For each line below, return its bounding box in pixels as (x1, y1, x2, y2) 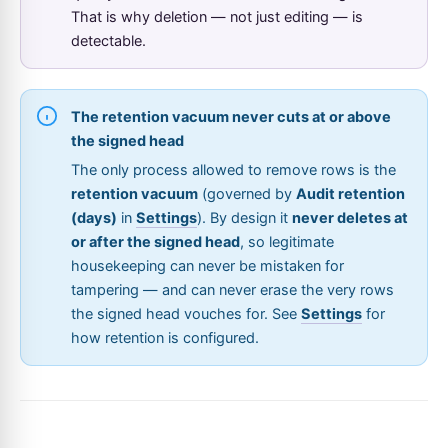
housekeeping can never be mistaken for (71, 256, 344, 275)
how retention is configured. (71, 328, 259, 347)
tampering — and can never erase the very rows (71, 280, 394, 299)
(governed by (198, 184, 296, 203)
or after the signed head (71, 232, 240, 251)
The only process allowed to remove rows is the (71, 160, 396, 179)
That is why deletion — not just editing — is (71, 7, 363, 26)
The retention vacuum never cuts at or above (71, 107, 391, 126)
